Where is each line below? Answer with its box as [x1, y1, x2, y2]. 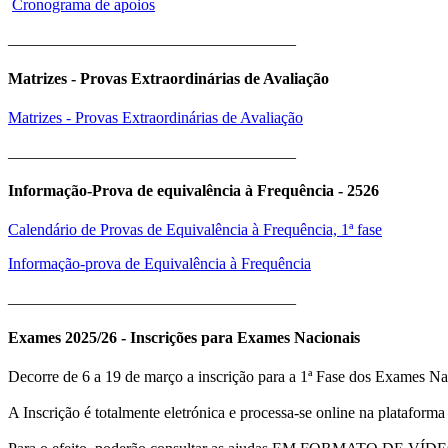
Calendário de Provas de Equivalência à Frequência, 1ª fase [8, 221, 382, 239]
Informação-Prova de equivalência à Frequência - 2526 [8, 182, 379, 200]
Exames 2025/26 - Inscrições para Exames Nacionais [8, 328, 360, 346]
